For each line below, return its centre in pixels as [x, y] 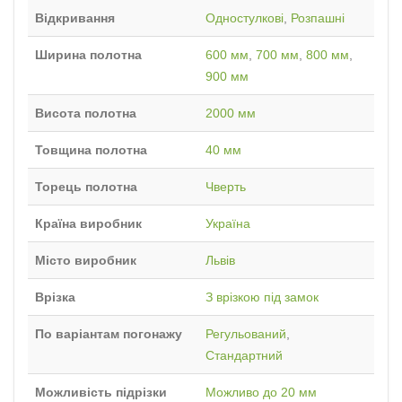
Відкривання [75, 18]
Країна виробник [88, 224]
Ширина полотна [88, 55]
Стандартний [244, 356]
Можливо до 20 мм [261, 393]
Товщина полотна [91, 150]
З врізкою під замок [262, 297]
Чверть [226, 187]
